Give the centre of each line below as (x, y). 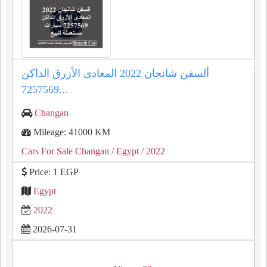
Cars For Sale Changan (65, 151)
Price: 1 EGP (53, 172)
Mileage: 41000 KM (71, 132)
